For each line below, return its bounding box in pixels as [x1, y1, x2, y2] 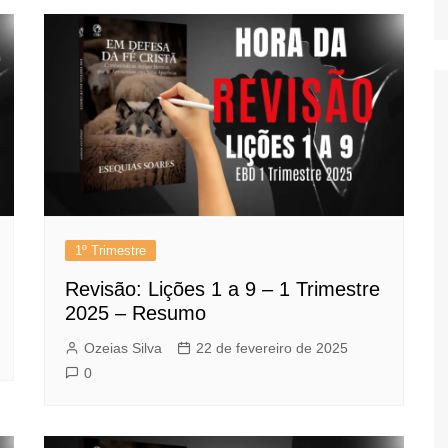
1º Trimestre [75, 243, 146, 259]
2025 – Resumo [65, 302, 206, 325]
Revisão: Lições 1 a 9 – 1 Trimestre [65, 278, 380, 301]
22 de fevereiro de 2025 [196, 340, 348, 357]
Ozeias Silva [84, 340, 162, 357]
